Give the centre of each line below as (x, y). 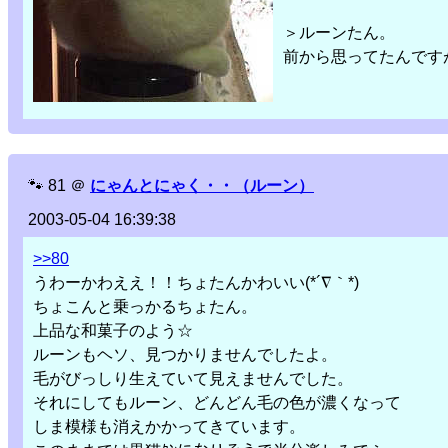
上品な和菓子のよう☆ (113, 331)
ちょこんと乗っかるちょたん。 (145, 307)
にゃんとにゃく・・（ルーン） (202, 186)
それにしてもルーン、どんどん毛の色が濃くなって (217, 403)
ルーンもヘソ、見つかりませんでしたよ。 (185, 355)
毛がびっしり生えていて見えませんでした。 (193, 379)
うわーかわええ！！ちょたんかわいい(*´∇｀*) (196, 283)
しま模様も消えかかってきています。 (169, 427)
